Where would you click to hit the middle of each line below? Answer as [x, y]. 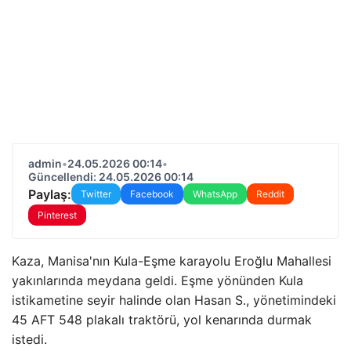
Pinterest [57, 215]
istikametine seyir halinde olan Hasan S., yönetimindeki [174, 300]
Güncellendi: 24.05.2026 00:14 [111, 177]
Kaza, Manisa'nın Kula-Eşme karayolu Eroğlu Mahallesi [172, 261]
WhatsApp [215, 194]
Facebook [152, 194]
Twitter [96, 194]
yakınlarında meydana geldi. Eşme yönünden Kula [157, 280]
